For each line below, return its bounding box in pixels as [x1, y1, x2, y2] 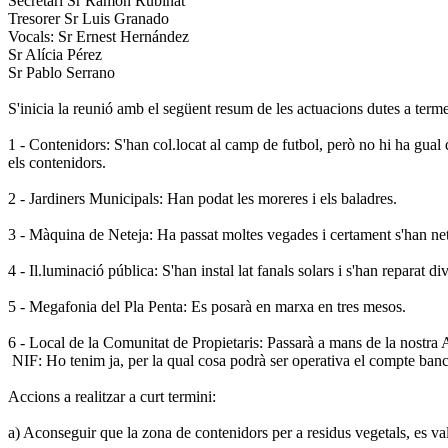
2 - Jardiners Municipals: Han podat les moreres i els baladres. [8, 189, 397, 207]
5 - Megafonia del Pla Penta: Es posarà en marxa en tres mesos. [8, 297, 406, 315]
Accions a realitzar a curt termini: [8, 387, 216, 405]
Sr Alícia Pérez [8, 45, 102, 63]
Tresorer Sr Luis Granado [8, 9, 169, 27]
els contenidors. [8, 153, 106, 171]
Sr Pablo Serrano [8, 63, 115, 81]
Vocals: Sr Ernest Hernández [8, 27, 189, 45]
